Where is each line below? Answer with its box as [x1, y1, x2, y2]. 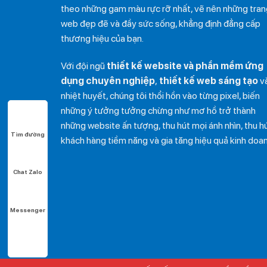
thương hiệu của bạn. [61, 32, 144, 44]
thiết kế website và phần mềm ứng [107, 60, 263, 72]
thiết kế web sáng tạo [159, 74, 258, 86]
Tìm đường [11, 130, 45, 138]
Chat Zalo [13, 168, 42, 176]
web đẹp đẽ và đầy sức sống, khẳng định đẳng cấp [61, 17, 260, 29]
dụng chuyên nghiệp [61, 74, 155, 86]
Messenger [10, 206, 45, 213]
